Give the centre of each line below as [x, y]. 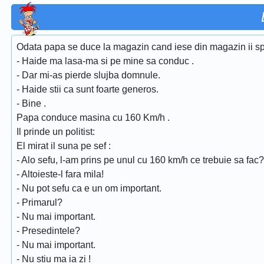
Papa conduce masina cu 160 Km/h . [93, 118]
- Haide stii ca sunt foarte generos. [88, 89]
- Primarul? [39, 202]
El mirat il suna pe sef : [64, 146]
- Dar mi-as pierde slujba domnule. [88, 75]
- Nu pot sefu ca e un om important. [89, 188]
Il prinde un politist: [56, 132]
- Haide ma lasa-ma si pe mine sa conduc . [105, 61]
